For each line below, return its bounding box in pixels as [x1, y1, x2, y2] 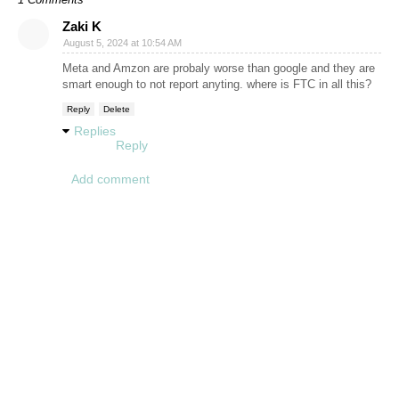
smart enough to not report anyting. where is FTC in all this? [62, 77, 371, 91]
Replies [74, 124, 116, 138]
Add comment [71, 172, 150, 186]
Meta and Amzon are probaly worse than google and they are [62, 61, 375, 75]
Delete [103, 104, 130, 114]
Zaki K [62, 19, 102, 34]
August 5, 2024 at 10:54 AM [63, 37, 182, 48]
